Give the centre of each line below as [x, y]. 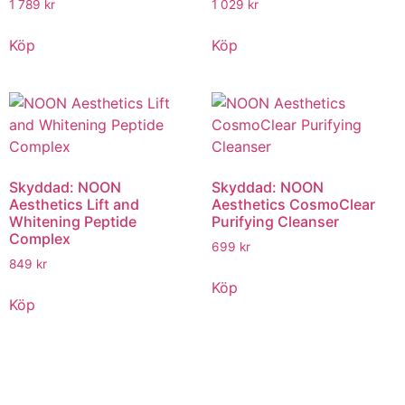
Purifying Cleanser [275, 222]
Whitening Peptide [73, 222]
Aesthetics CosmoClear [293, 205]
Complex [40, 239]
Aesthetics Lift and [74, 205]
